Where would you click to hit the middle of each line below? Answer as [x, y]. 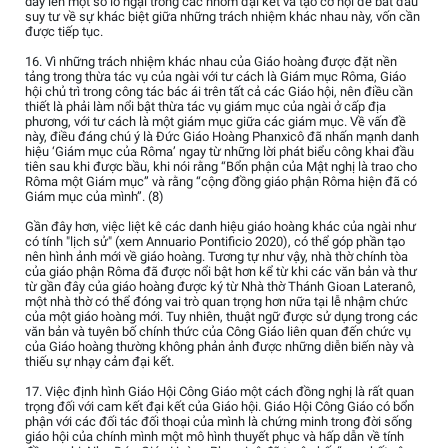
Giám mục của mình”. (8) [94, 197]
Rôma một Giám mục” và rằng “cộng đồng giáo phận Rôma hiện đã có [221, 182]
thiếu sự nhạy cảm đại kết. [99, 362]
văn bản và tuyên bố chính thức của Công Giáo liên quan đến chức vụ [218, 332]
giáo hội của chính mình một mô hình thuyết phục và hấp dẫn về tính [214, 437]
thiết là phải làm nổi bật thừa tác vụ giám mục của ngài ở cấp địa [205, 107]
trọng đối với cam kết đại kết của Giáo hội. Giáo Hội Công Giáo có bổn [219, 407]
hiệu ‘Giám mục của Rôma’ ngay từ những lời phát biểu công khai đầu [219, 152]
